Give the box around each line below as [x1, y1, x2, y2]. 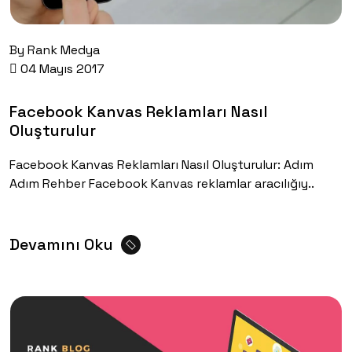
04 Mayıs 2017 [17, 60, 104, 77]
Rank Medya [27, 41, 100, 58]
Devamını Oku [9, 233, 113, 255]
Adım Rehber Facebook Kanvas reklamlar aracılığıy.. [9, 174, 314, 192]
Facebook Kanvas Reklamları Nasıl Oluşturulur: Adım [9, 156, 313, 173]
